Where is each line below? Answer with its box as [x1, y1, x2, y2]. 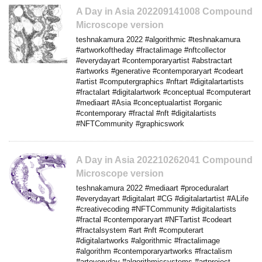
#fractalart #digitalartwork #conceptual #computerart [76, 87, 251, 96]
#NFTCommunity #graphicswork [76, 119, 184, 128]
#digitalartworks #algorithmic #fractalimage [76, 236, 220, 245]
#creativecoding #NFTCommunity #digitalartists [76, 204, 236, 213]
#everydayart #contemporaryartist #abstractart [76, 56, 232, 65]
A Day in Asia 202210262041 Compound [76, 154, 253, 165]
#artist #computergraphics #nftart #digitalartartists [76, 77, 244, 86]
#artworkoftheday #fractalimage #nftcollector [76, 45, 226, 54]
